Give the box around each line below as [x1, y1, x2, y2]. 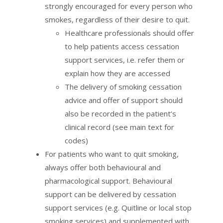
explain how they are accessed [65, 68, 170, 79]
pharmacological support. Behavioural [45, 176, 172, 186]
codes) [65, 135, 88, 146]
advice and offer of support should [65, 95, 183, 106]
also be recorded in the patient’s [65, 109, 176, 119]
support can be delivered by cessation [45, 189, 176, 200]
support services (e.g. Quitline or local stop [45, 203, 192, 213]
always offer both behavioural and [45, 162, 161, 173]
